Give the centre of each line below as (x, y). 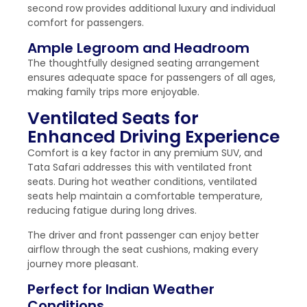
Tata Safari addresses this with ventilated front (140, 168)
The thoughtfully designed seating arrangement (144, 63)
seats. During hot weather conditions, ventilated (142, 182)
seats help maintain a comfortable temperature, (145, 196)
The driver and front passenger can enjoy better (143, 235)
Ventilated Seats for (113, 119)
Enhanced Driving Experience (153, 137)
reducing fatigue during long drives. (112, 211)
